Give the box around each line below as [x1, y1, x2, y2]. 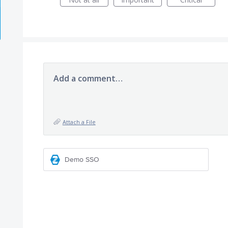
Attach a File [62, 118, 96, 126]
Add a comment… [53, 73, 123, 84]
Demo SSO [64, 155, 99, 164]
